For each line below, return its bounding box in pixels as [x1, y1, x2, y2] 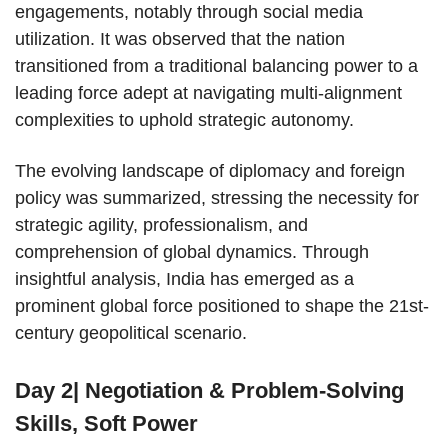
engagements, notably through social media [15, 2, 363, 23]
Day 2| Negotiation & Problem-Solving [15, 378, 404, 404]
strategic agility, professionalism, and [15, 215, 308, 236]
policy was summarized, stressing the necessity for [15, 188, 419, 209]
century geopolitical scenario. [15, 323, 247, 344]
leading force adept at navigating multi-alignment [15, 83, 402, 104]
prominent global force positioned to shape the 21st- [15, 296, 429, 317]
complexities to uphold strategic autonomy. [15, 110, 354, 131]
